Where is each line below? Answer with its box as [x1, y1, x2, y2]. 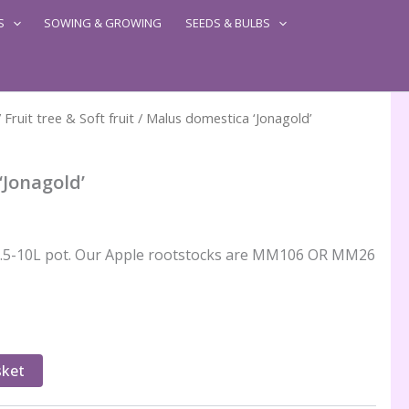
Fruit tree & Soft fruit [4, 109, 134, 127]
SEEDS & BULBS [185, 15, 271, 31]
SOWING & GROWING [44, 15, 163, 31]
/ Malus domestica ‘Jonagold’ [133, 109, 312, 127]
